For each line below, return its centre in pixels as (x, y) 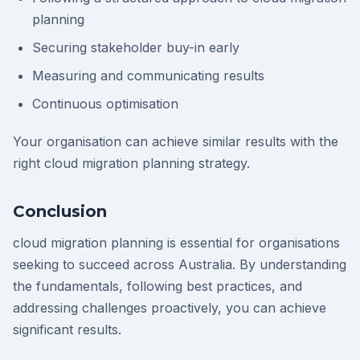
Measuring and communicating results (148, 76)
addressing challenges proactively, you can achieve (170, 308)
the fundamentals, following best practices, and (157, 286)
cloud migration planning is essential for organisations (176, 243)
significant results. (67, 330)
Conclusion (60, 212)
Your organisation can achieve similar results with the (176, 142)
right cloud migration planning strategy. (131, 164)
